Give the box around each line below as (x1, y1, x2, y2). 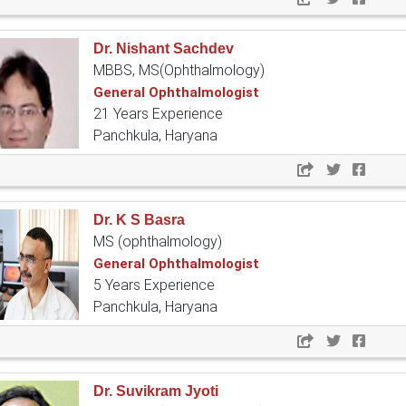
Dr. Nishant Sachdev (93, 41, 234, 57)
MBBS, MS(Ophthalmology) (93, 62, 265, 80)
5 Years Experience (93, 276, 215, 295)
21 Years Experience (93, 105, 223, 123)
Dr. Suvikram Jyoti (93, 383, 218, 400)
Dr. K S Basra (93, 212, 185, 228)
